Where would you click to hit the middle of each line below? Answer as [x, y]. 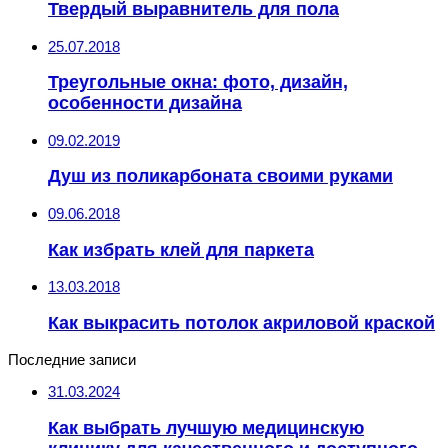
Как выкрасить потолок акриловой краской [241, 322]
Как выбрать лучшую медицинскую [206, 427]
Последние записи [72, 360]
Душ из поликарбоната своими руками [220, 176]
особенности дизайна [145, 103]
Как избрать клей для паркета [181, 249]
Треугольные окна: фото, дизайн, [198, 82]
